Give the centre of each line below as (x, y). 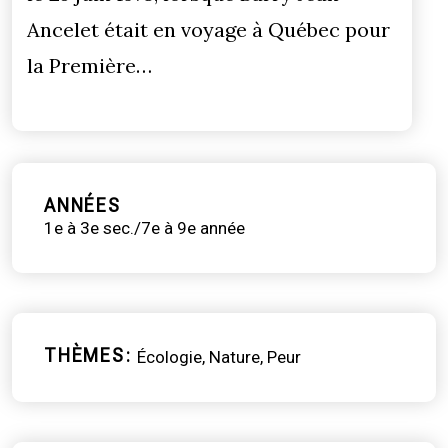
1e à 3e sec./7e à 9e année (144, 227)
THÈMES (84, 355)
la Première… (89, 65)
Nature (234, 356)
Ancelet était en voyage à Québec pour (208, 29)
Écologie (169, 356)
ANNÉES (82, 205)
